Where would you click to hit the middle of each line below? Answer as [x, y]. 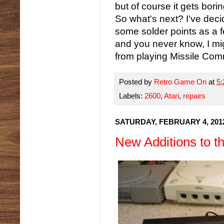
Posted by [136, 81]
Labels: [132, 96]
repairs [194, 96]
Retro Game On [181, 81]
